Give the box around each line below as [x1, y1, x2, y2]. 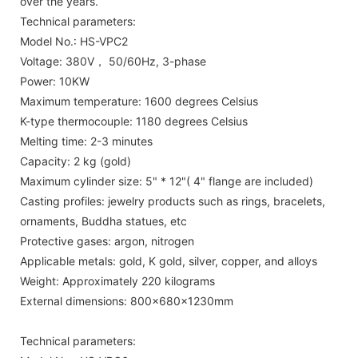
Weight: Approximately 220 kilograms [20, 273, 215, 288]
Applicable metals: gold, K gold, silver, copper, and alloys [20, 253, 317, 268]
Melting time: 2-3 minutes [20, 133, 153, 148]
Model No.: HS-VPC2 [20, 34, 128, 48]
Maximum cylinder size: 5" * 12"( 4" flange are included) [20, 173, 313, 188]
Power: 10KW [20, 74, 89, 88]
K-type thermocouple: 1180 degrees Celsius [20, 113, 248, 128]
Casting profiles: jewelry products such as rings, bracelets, [20, 193, 325, 208]
